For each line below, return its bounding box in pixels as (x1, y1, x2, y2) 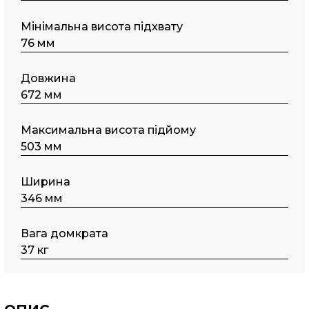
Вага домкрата (21, 227, 109, 240)
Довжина (21, 72, 77, 85)
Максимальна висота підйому (21, 123, 197, 137)
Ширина (21, 175, 71, 188)
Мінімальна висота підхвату (21, 20, 183, 33)
